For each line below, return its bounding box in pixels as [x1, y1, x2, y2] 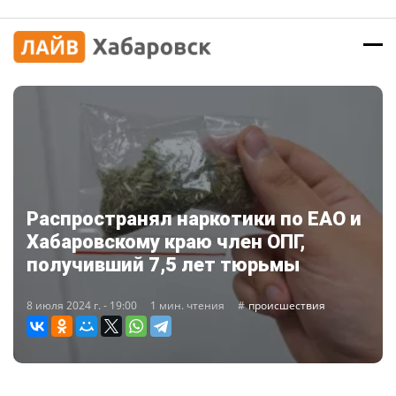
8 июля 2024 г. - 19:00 [27, 297, 137, 313]
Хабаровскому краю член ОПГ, [27, 230, 305, 253]
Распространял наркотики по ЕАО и [27, 207, 362, 230]
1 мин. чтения [150, 297, 225, 313]
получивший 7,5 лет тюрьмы [27, 253, 300, 276]
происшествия [248, 297, 325, 313]
